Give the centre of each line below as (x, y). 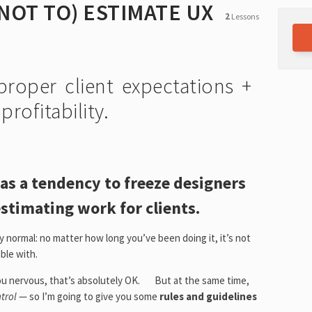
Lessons (244, 17)
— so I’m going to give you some (89, 297)
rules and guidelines (208, 297)
